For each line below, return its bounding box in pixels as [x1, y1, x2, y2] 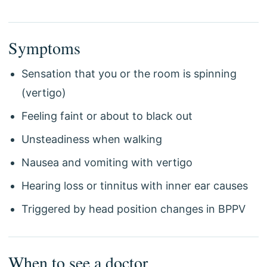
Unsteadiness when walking [21, 133, 162, 145]
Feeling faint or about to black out [21, 110, 193, 122]
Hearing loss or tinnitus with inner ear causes [21, 179, 248, 192]
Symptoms [8, 36, 80, 59]
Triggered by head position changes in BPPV [21, 203, 246, 215]
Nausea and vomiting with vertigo [21, 156, 193, 169]
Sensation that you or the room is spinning [21, 67, 237, 80]
